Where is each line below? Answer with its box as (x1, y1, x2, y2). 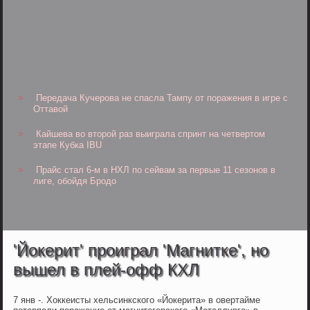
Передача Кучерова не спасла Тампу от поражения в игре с (36, 93, 289, 104)
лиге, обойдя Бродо (33, 176, 117, 187)
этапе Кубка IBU (33, 140, 102, 151)
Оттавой (33, 104, 69, 115)
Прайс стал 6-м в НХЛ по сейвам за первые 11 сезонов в (36, 165, 276, 176)
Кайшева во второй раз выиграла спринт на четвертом (36, 129, 266, 140)
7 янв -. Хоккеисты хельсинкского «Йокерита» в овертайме (13, 295, 261, 306)
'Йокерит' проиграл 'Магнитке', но (13, 241, 269, 260)
